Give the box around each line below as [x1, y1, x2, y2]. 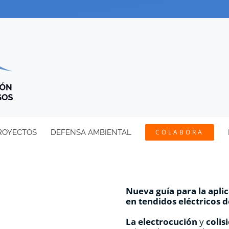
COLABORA [155, 128, 204, 137]
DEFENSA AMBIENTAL [50, 128, 131, 138]
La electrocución [126, 216, 198, 228]
